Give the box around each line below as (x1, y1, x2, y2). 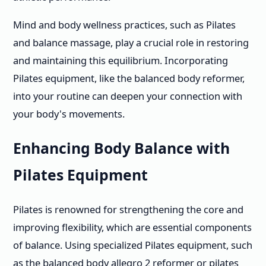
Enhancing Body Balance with (13, 138, 230, 159)
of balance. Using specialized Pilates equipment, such (13, 237, 252, 252)
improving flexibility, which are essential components (13, 220, 252, 234)
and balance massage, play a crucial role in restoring (13, 35, 249, 49)
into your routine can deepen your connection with (13, 88, 242, 103)
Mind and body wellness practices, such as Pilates (13, 17, 236, 31)
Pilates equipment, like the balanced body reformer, (13, 71, 245, 85)
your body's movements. (13, 106, 125, 121)
